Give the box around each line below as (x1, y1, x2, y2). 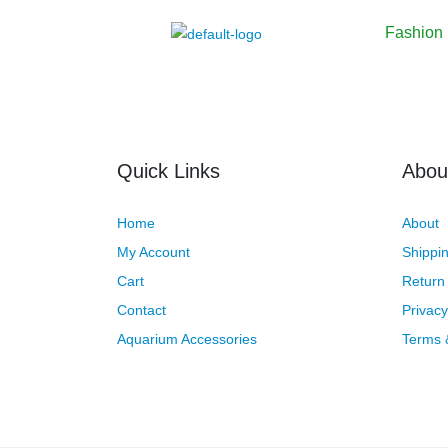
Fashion (385, 24, 444, 41)
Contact (117, 302, 166, 318)
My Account (117, 244, 190, 260)
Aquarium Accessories (117, 331, 257, 347)
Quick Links (117, 160, 220, 182)
